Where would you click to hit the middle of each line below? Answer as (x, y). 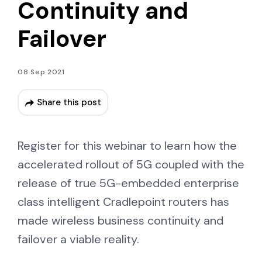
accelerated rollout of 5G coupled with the (131, 165)
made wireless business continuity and (120, 221)
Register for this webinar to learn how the (127, 146)
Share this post (69, 103)
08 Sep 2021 (41, 72)
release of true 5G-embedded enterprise (128, 183)
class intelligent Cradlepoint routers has (123, 202)
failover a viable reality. (78, 239)
